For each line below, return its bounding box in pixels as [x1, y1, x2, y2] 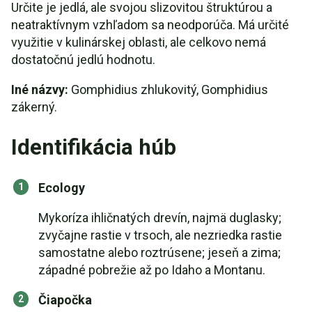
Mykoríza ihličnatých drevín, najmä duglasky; [38, 210, 281, 225]
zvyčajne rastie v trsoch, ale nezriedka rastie [38, 228, 282, 242]
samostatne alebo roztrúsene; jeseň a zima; [38, 245, 281, 260]
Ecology [38, 180, 85, 195]
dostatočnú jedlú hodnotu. [11, 52, 155, 67]
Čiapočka [38, 292, 92, 307]
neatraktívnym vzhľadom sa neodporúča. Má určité [11, 17, 289, 32]
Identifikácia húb [11, 134, 176, 160]
